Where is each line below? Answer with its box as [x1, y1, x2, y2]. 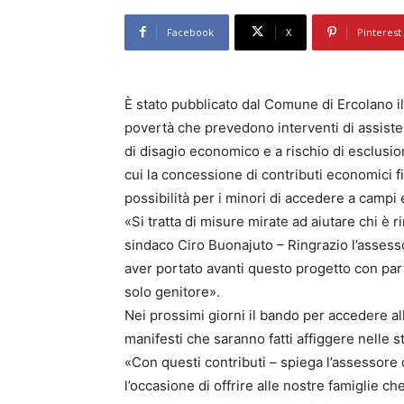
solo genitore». [124, 282, 220, 300]
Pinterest [357, 24, 401, 39]
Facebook [167, 24, 214, 39]
